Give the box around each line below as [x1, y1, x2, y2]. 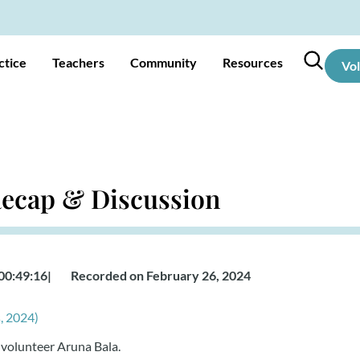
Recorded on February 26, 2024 [71, 268, 251, 283]
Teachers [52, 55, 104, 70]
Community [130, 55, 197, 70]
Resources [223, 55, 283, 70]
